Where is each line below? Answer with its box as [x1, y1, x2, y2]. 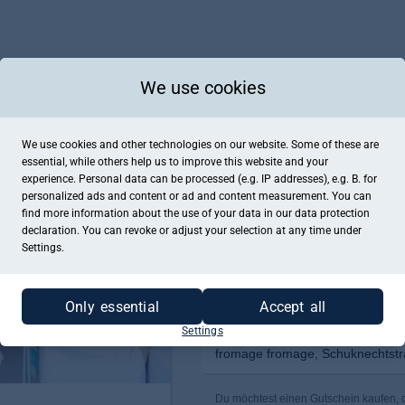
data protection [295, 207, 370, 220]
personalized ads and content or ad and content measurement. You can [22, 190, 372, 202]
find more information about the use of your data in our [22, 207, 295, 220]
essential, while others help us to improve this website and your [22, 155, 328, 168]
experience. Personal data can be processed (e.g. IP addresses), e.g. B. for [22, 173, 377, 185]
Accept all [259, 297, 326, 316]
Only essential [65, 297, 159, 316]
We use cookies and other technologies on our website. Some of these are [22, 138, 379, 151]
